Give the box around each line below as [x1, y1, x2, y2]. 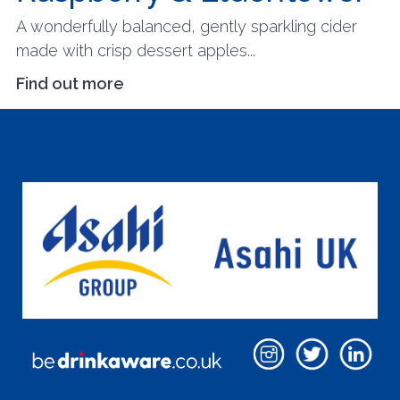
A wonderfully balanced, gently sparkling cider [15, 17, 357, 36]
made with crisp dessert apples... [15, 41, 255, 60]
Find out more [15, 74, 124, 93]
